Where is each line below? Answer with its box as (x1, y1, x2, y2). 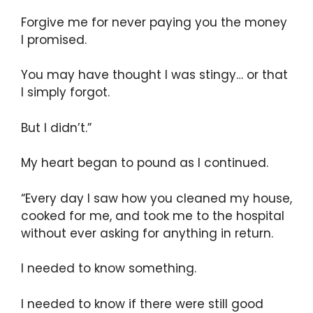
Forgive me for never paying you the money (21, 13, 287, 31)
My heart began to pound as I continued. (21, 154, 268, 172)
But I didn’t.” (21, 119, 92, 136)
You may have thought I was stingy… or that (21, 66, 288, 84)
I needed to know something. (21, 260, 196, 277)
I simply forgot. (21, 84, 110, 101)
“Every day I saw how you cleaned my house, (21, 189, 292, 207)
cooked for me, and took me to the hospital (21, 207, 284, 224)
